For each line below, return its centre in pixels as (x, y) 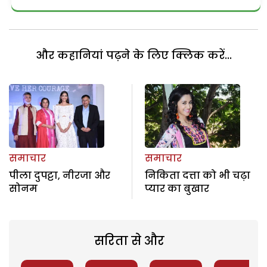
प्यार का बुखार (177, 188)
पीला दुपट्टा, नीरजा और (60, 175)
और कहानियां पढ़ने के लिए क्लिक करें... (133, 55)
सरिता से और (129, 240)
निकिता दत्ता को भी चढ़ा (197, 175)
